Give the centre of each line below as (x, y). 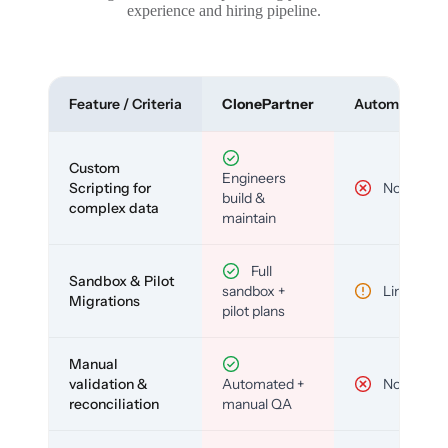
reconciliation (114, 403)
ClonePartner (268, 103)
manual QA (257, 403)
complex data (114, 207)
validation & (108, 383)
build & (244, 197)
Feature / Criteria (125, 103)
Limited (405, 290)
